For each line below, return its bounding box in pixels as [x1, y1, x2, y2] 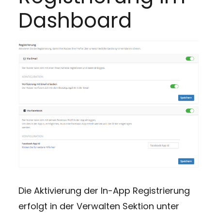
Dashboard [18, 6, 132, 35]
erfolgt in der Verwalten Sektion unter [18, 200, 179, 213]
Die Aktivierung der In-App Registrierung [18, 185, 190, 197]
